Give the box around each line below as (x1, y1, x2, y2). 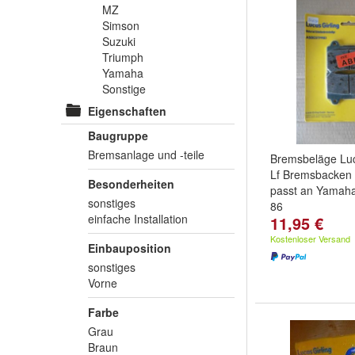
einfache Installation (88, 211, 188, 227)
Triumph (102, 49, 143, 65)
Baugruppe (88, 128, 148, 143)
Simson (102, 17, 139, 33)
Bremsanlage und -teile (88, 147, 204, 162)
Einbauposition (88, 240, 171, 256)
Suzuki (102, 33, 136, 49)
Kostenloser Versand (270, 232, 350, 245)
